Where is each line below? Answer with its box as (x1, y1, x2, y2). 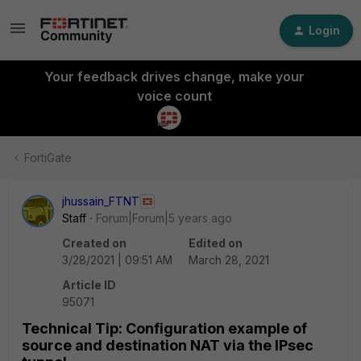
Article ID (62, 278, 116, 292)
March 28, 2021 (189, 253, 269, 267)
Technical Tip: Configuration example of (22, 320, 307, 337)
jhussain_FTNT (62, 194, 139, 208)
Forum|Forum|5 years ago (96, 211, 232, 225)
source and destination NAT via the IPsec (22, 337, 313, 354)
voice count (136, 88, 212, 104)
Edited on (189, 236, 243, 250)
